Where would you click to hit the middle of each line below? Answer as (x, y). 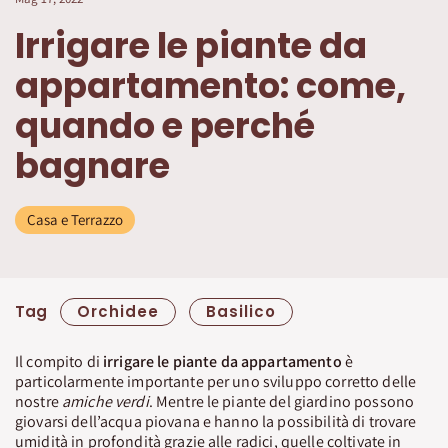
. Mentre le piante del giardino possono (281, 401)
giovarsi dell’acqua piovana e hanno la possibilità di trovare (216, 421)
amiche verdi (105, 401)
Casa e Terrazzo (75, 219)
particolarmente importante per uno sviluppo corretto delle (216, 381)
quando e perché (165, 125)
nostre (38, 401)
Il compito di (59, 361)
